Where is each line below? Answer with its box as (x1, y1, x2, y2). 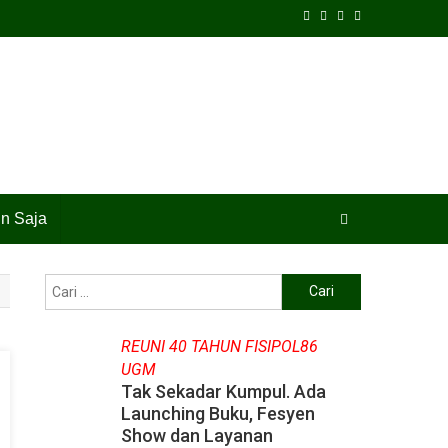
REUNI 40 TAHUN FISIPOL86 (120, 336, 318, 356)
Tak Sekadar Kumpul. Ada (120, 380, 326, 402)
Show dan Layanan (120, 424, 273, 446)
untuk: (281, 301, 321, 318)
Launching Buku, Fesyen (120, 402, 315, 424)
